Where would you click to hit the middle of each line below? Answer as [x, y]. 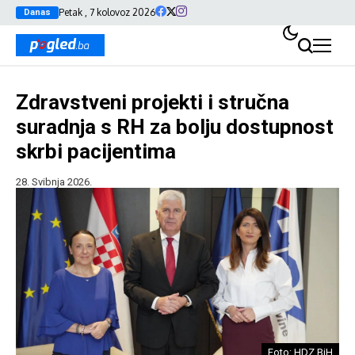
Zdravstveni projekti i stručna [153, 102]
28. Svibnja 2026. [54, 182]
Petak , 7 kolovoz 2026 [107, 12]
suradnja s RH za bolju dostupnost [175, 127]
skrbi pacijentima [96, 151]
